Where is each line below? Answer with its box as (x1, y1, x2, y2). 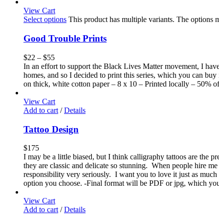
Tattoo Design (23, 124, 79, 134)
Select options (23, 15, 66, 24)
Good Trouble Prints (23, 33, 107, 44)
